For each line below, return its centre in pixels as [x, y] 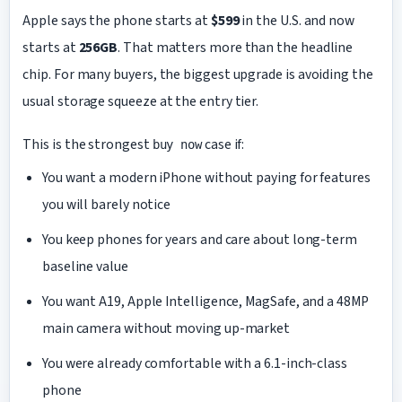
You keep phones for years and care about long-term [199, 240]
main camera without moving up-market [166, 329]
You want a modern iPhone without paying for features [206, 178]
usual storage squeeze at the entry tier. [141, 101]
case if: [223, 144]
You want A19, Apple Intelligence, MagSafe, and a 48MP [205, 302]
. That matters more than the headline [236, 47]
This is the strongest [87, 144]
